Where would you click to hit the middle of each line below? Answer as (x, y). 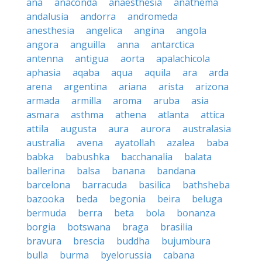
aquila (158, 73)
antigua (92, 58)
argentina (85, 87)
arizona (212, 87)
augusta (78, 129)
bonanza (196, 213)
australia (46, 143)
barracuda (104, 185)
